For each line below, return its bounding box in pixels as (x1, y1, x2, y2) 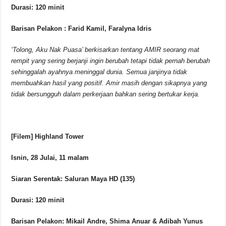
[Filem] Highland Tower (11, 133, 84, 141)
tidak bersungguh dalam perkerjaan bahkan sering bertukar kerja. (11, 90, 200, 98)
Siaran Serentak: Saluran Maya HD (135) (11, 175, 135, 183)
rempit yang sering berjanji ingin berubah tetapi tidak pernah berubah (11, 57, 210, 65)
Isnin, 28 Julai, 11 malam (11, 154, 89, 162)
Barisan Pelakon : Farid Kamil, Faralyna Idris (11, 25, 152, 33)
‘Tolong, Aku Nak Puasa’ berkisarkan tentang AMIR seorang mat (11, 46, 200, 54)
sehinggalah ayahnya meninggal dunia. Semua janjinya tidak (11, 68, 188, 76)
